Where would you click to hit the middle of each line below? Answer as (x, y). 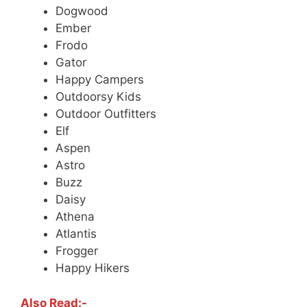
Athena (75, 217)
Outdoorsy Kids (98, 97)
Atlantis (76, 234)
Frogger (77, 251)
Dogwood (82, 11)
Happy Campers (100, 80)
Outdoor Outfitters (106, 114)
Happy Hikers (93, 268)
